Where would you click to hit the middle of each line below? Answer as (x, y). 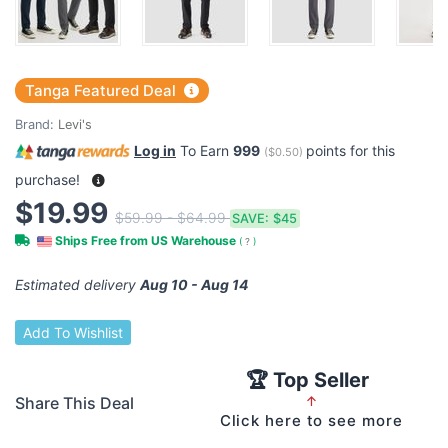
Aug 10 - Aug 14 (194, 284)
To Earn (204, 151)
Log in (155, 151)
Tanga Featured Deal (102, 91)
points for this (350, 151)
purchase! (49, 179)
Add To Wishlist (73, 333)
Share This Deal (74, 403)
